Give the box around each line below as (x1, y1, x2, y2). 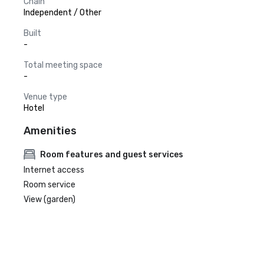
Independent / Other (24, 8, 101, 18)
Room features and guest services (40, 149, 183, 160)
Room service (24, 180, 75, 190)
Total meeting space (24, 60, 103, 70)
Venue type (24, 92, 67, 102)
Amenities (24, 124, 77, 137)
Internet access (24, 165, 84, 175)
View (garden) (24, 194, 75, 204)
